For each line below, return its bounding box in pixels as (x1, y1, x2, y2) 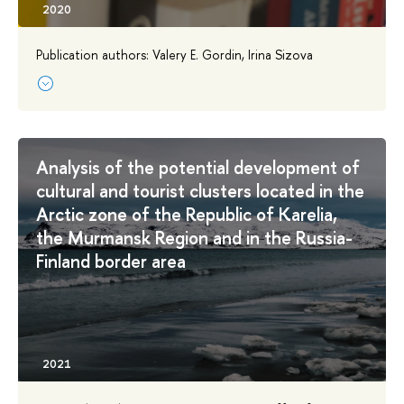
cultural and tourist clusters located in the (36, 179, 364, 204)
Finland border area (36, 249, 186, 274)
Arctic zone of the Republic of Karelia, (36, 202, 337, 227)
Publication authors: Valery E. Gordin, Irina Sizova (36, 45, 313, 63)
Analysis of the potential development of (36, 155, 360, 180)
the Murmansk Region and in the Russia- (36, 225, 353, 251)
